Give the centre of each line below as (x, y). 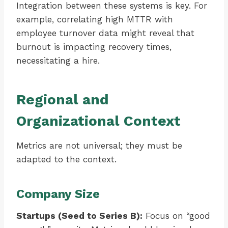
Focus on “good (176, 216)
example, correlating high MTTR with (95, 20)
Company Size (58, 194)
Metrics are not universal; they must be (99, 146)
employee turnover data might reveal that (105, 33)
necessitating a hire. (58, 61)
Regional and (63, 100)
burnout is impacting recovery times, (94, 47)
